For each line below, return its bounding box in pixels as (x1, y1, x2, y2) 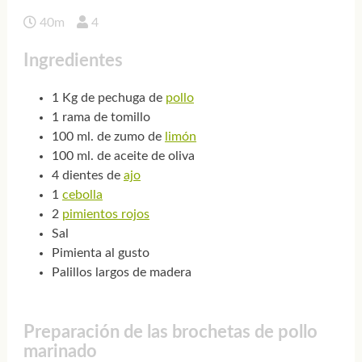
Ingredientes (23, 51, 123, 69)
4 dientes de (51, 169, 124, 183)
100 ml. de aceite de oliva (51, 149, 195, 163)
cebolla (61, 188, 103, 202)
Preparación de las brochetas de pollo (23, 323, 318, 342)
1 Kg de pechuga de (51, 91, 166, 105)
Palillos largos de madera (51, 266, 192, 280)
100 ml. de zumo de (51, 130, 165, 144)
